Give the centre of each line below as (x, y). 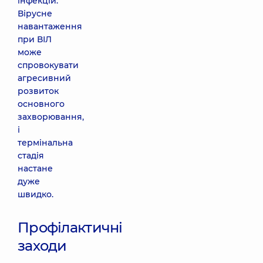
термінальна (45, 143)
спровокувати (48, 65)
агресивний (44, 78)
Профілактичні (70, 227)
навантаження (50, 26)
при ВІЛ (35, 39)
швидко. (36, 194)
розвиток (38, 91)
